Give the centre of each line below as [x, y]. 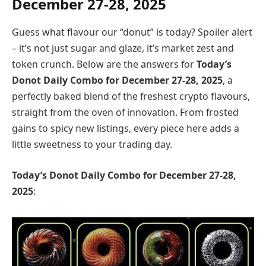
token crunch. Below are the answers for [104, 64]
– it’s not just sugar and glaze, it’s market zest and [123, 48]
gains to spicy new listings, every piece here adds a [126, 129]
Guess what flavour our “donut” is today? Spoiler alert [132, 32]
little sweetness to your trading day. [92, 145]
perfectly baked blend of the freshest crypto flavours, [131, 96]
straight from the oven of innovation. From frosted [125, 113]
